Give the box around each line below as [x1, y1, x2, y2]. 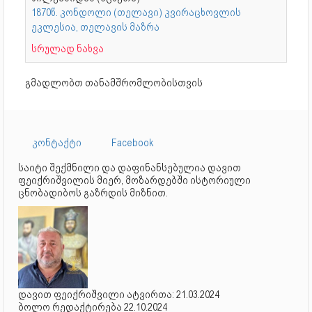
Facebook [111, 136, 154, 149]
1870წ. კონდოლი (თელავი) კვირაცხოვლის [31, 6, 241, 19]
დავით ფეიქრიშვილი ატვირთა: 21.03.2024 [18, 288, 219, 302]
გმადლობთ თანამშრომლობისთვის [25, 76, 203, 89]
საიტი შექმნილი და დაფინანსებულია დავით [18, 161, 241, 174]
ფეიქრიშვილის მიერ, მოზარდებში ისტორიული [18, 173, 251, 187]
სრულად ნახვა [31, 42, 104, 55]
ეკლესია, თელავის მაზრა [31, 20, 159, 33]
